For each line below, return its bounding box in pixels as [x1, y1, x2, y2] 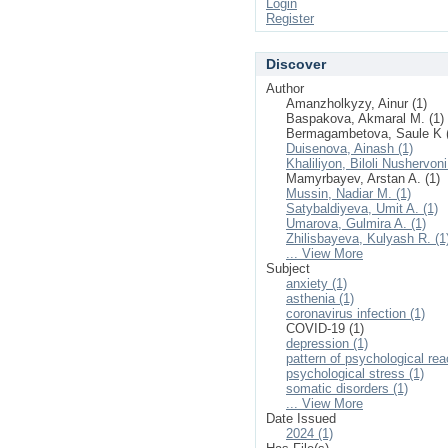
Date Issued [266, 411, 336, 426]
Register [266, 11, 314, 26]
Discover [266, 56, 326, 72]
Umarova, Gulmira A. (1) [286, 216, 426, 231]
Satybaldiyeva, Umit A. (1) [286, 201, 438, 216]
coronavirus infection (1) [286, 306, 425, 321]
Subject [266, 261, 310, 276]
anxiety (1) [286, 276, 347, 291]
